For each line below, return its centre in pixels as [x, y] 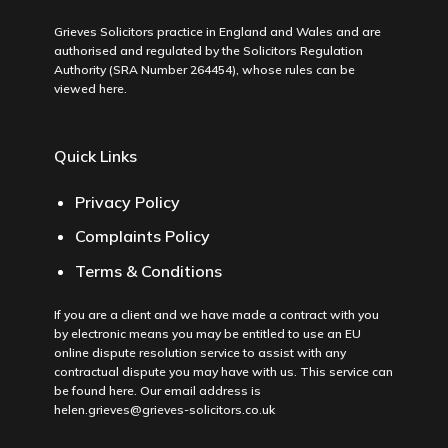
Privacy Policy [127, 201]
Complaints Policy [142, 236]
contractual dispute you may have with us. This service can [223, 371]
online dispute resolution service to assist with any [199, 352]
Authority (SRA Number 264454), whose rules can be [204, 70]
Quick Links [95, 155]
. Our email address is [197, 390]
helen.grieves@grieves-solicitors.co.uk [164, 409]
